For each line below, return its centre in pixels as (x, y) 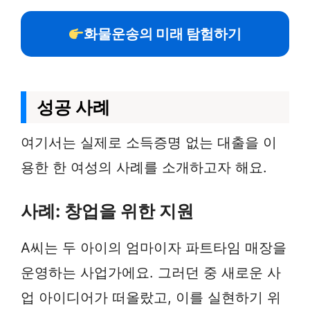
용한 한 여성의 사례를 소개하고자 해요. (144, 167)
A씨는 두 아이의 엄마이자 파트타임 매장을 (154, 248)
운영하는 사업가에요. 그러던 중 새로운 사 (151, 273)
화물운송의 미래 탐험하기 (163, 34)
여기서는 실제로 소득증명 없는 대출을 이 (149, 143)
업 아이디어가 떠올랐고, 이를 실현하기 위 (151, 298)
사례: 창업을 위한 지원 (107, 211)
